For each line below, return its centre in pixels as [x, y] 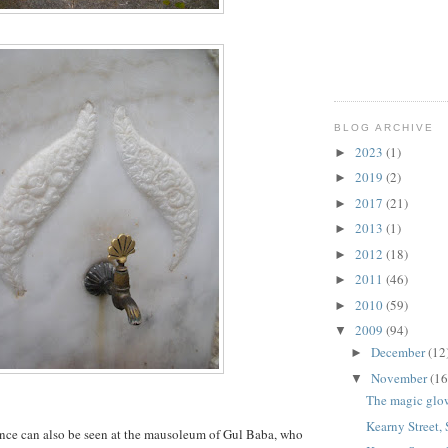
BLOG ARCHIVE [384, 128]
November [400, 377]
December [399, 352]
